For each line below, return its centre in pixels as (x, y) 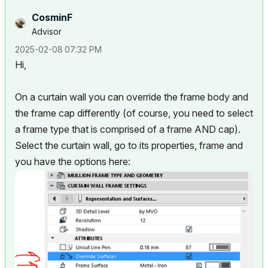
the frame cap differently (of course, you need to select (134, 113)
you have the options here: (73, 162)
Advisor (47, 32)
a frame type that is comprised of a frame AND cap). (128, 130)
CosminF (52, 18)
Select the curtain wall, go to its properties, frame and (129, 146)
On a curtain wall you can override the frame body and (132, 97)
